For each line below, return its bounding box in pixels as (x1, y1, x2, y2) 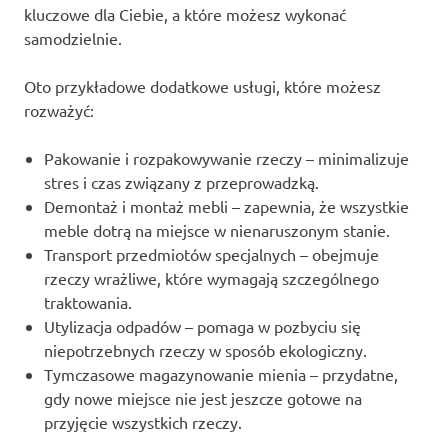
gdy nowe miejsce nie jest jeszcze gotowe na (44, 387, 362, 408)
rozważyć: (24, 99, 94, 120)
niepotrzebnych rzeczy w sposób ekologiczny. (44, 339, 367, 360)
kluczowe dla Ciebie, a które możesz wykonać (24, 3, 346, 24)
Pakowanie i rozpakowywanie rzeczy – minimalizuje (44, 147, 409, 168)
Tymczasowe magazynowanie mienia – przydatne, (44, 363, 398, 384)
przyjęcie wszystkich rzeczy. (44, 411, 242, 432)
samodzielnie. (24, 27, 122, 48)
